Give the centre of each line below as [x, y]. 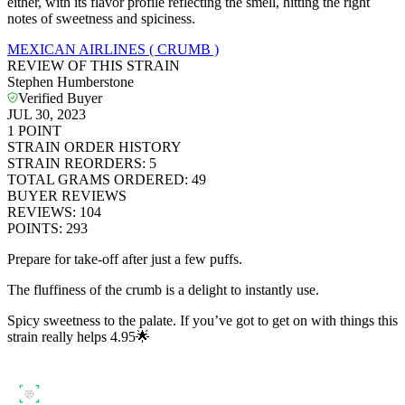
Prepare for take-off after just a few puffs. [125, 259]
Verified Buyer [60, 99]
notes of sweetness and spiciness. [101, 19]
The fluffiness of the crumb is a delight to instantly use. [163, 290]
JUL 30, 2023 [47, 115]
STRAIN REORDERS [75, 164]
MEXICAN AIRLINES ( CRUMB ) [113, 50]
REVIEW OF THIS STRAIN [94, 66]
